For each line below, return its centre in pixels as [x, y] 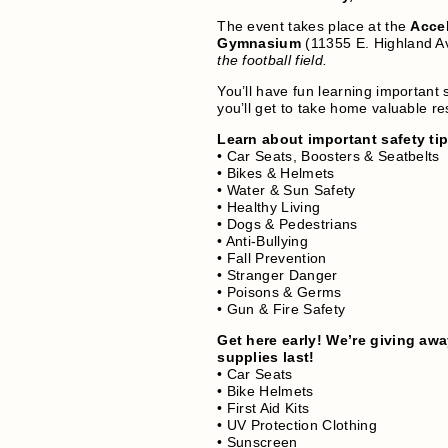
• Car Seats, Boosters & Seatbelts [328, 156]
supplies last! [266, 357]
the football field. [272, 60]
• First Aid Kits [263, 408]
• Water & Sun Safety [286, 190]
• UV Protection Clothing [297, 425]
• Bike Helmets [265, 391]
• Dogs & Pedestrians [287, 224]
